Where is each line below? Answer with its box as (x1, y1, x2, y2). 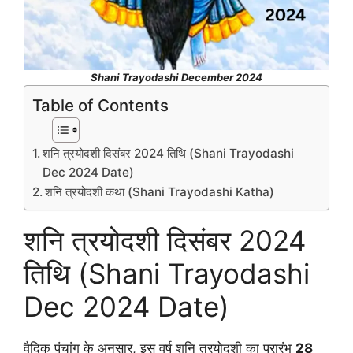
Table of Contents (32, 95, 169, 116)
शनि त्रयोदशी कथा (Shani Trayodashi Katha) (45, 184, 275, 200)
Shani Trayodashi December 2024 (91, 71, 262, 84)
